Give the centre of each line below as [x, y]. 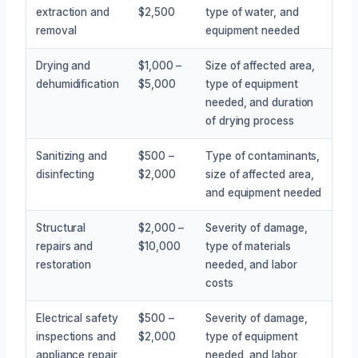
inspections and [76, 336]
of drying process [250, 120]
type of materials [248, 246]
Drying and [64, 65]
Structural [61, 227]
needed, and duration [260, 102]
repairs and [65, 246]
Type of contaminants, [263, 155]
